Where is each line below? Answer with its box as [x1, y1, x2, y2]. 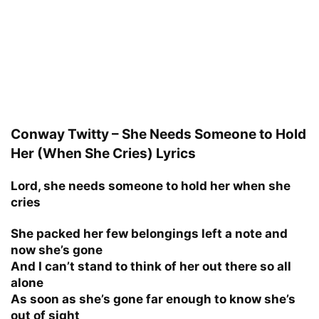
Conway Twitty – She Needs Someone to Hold [11, 125, 306, 142]
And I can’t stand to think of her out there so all [11, 258, 291, 273]
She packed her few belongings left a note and [11, 226, 288, 241]
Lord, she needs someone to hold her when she [11, 178, 291, 193]
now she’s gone [11, 242, 103, 257]
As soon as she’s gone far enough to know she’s [11, 291, 296, 306]
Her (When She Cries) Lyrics [11, 145, 196, 162]
